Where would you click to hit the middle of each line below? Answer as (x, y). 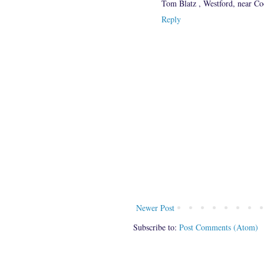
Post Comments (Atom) (219, 227)
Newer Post (155, 208)
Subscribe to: (156, 227)
